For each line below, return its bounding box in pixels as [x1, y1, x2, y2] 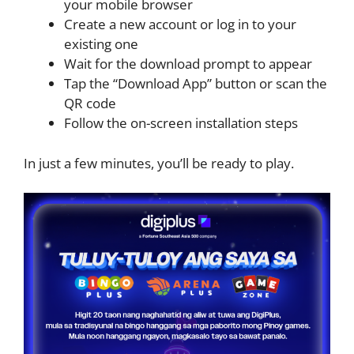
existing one [64, 35, 138, 54]
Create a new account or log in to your [64, 15, 296, 34]
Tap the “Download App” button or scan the [64, 74, 327, 93]
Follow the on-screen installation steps [64, 114, 298, 133]
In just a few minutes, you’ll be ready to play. [24, 153, 294, 172]
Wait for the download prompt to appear [64, 55, 312, 73]
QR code [64, 94, 116, 113]
